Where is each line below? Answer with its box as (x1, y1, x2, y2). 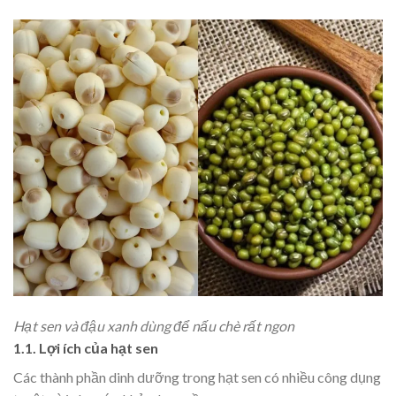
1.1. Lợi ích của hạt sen (13, 339, 158, 357)
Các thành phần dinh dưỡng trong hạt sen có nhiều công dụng (13, 369, 381, 386)
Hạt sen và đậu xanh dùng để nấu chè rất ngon (13, 317, 294, 335)
